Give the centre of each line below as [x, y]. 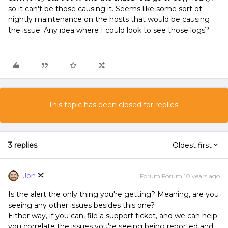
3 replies [23, 145]
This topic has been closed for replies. [114, 105]
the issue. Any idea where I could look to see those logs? [109, 30]
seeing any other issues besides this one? [81, 205]
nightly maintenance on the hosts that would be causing [109, 19]
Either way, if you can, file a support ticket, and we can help [113, 216]
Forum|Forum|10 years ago [180, 176]
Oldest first [192, 145]
